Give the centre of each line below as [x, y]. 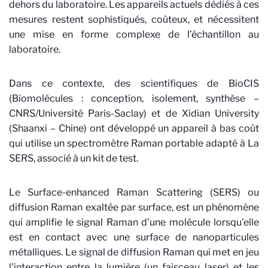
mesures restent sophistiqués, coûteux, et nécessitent [134, 19]
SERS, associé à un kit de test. [74, 158]
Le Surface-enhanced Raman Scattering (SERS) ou [134, 192]
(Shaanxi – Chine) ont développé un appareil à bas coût [134, 128]
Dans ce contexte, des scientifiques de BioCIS [134, 83]
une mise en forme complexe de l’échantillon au [134, 34]
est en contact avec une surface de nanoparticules [134, 237]
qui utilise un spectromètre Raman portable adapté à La [134, 143]
